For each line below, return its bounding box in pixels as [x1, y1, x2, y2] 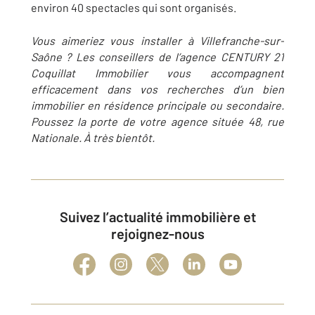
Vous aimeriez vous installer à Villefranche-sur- [31, 34, 284, 47]
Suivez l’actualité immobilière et [59, 208, 68, 225]
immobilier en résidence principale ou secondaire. [31, 98, 284, 112]
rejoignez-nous [110, 225, 205, 242]
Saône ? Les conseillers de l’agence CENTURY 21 [31, 50, 284, 63]
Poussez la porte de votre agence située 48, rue [31, 115, 284, 128]
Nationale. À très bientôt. [31, 131, 155, 144]
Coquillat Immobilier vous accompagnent [31, 66, 284, 79]
